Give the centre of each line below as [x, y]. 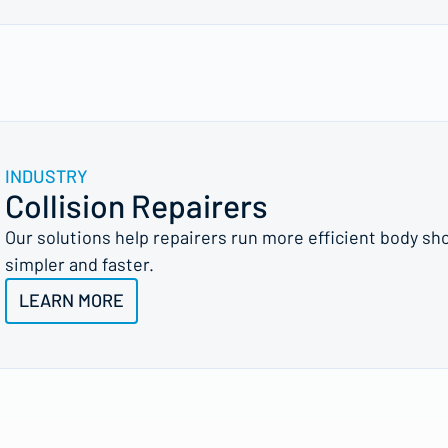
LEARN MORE [71, 299]
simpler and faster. [79, 263]
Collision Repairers [136, 204]
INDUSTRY [46, 175]
